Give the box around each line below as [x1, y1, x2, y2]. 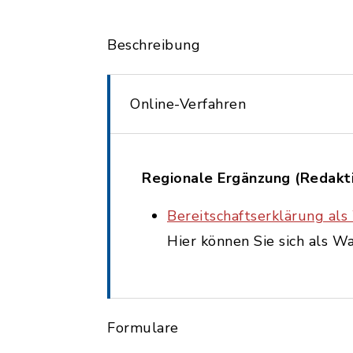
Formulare [107, 318, 179, 337]
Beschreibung [107, 35, 200, 54]
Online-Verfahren [130, 95, 246, 113]
